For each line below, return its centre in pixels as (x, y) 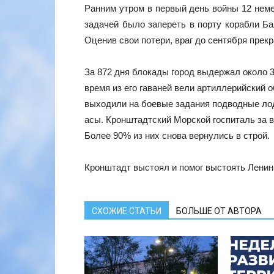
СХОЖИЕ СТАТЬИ (127, 211)
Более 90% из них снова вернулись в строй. (177, 135)
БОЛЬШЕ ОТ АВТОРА (219, 211)
